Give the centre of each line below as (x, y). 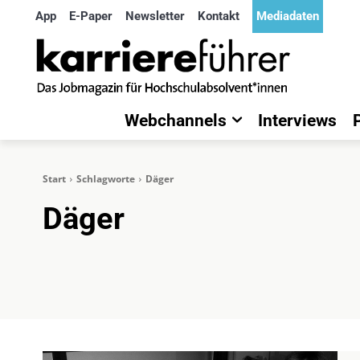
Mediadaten (288, 16)
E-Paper (91, 16)
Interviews (297, 121)
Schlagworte (106, 179)
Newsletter (155, 16)
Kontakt (219, 16)
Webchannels (176, 121)
